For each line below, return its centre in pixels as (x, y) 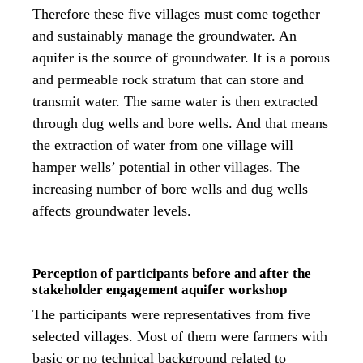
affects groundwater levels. (112, 210)
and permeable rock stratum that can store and (168, 79)
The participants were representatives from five (171, 314)
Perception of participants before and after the (172, 273)
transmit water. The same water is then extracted (175, 101)
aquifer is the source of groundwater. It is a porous (181, 57)
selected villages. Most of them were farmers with (180, 336)
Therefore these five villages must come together (176, 13)
